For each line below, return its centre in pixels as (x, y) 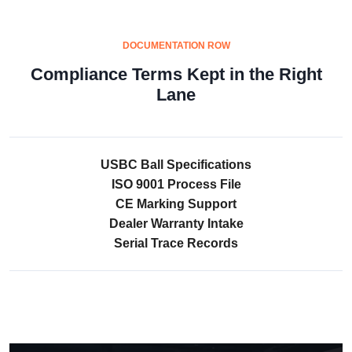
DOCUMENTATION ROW (176, 45)
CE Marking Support (176, 203)
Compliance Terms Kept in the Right (176, 74)
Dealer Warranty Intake (176, 223)
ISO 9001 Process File (176, 184)
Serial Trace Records (176, 243)
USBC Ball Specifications (176, 164)
